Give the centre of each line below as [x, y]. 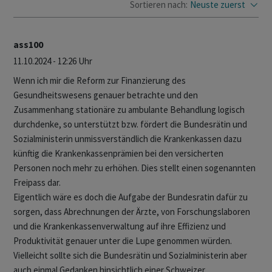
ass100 [28, 45]
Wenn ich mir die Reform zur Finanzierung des [100, 81]
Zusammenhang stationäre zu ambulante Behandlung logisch [129, 110]
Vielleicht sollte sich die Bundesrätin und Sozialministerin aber [130, 256]
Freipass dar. [37, 183]
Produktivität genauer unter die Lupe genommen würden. [123, 241]
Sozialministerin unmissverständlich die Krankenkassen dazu [127, 139]
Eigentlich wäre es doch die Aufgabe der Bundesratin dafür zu [131, 197]
